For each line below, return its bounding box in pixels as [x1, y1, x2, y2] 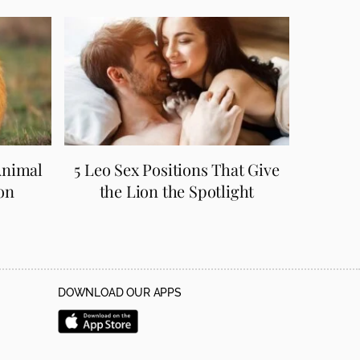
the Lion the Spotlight [99, 179, 255, 202]
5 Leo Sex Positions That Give [74, 157, 280, 180]
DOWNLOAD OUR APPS [58, 286, 182, 300]
